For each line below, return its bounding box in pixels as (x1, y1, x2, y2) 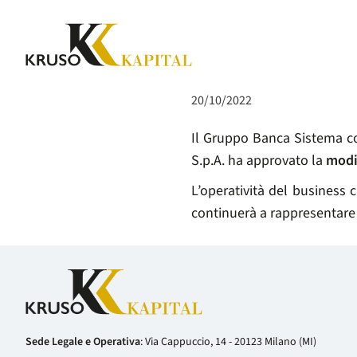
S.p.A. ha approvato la (191, 151, 326, 171)
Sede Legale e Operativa (25, 334, 140, 350)
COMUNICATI (199, 20, 273, 37)
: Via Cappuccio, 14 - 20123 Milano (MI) (140, 334, 316, 350)
